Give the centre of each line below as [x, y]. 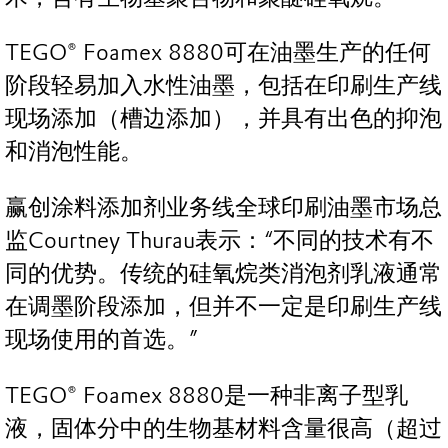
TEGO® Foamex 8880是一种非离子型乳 [206, 395]
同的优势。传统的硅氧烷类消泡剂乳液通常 [223, 274]
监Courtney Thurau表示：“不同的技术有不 [219, 241]
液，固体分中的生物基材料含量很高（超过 [223, 428]
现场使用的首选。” [101, 340]
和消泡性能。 [74, 152]
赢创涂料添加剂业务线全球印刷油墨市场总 [223, 208]
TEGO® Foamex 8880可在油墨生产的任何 [218, 53]
